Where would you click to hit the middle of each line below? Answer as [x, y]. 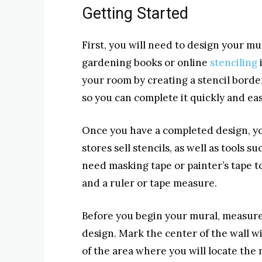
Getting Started [135, 13]
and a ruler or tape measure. [149, 183]
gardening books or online [146, 63]
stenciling [234, 63]
